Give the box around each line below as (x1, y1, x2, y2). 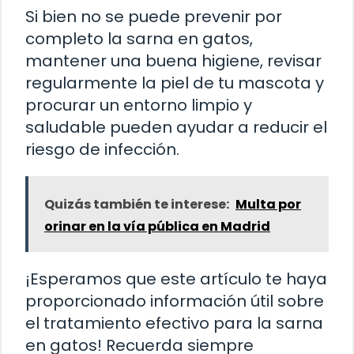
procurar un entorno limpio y (25, 93, 252, 116)
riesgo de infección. (25, 137, 179, 160)
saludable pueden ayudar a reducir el (25, 115, 327, 138)
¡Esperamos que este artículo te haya (25, 267, 327, 290)
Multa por (235, 194, 301, 213)
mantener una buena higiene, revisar (25, 49, 322, 72)
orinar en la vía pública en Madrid (44, 217, 270, 235)
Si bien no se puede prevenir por (25, 5, 282, 28)
